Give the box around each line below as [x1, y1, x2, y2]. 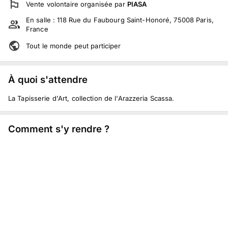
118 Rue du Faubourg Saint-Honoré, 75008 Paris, [57, 16, 214, 24]
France [26, 25, 48, 33]
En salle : [26, 16, 58, 24]
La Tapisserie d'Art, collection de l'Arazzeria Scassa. [8, 94, 175, 102]
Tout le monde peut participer [26, 42, 121, 50]
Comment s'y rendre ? [8, 123, 109, 135]
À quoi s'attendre [8, 73, 88, 85]
